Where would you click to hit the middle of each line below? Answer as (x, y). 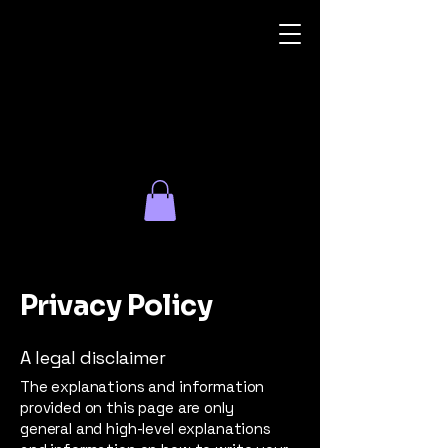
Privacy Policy (116, 305)
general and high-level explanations (145, 428)
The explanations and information (142, 386)
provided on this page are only (127, 407)
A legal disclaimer (93, 357)
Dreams (77, 129)
